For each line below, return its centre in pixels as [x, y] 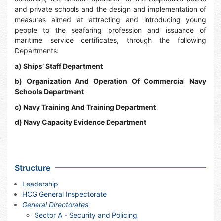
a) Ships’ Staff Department [59, 66]
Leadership [40, 184]
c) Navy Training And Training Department [85, 107]
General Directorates [55, 204]
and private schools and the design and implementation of [110, 9]
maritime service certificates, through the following [110, 40]
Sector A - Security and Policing [86, 215]
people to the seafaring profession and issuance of [110, 30]
